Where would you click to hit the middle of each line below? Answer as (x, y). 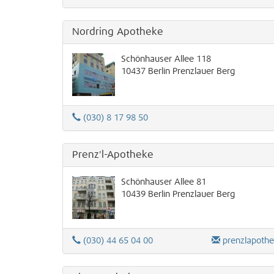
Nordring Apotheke (118, 32)
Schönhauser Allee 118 (166, 59)
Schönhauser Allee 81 (164, 182)
